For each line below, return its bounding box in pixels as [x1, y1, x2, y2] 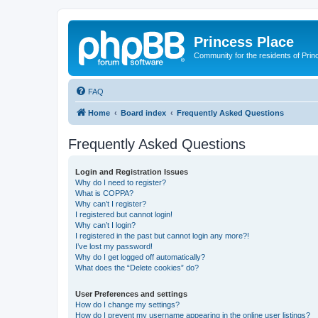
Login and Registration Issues [75, 167, 188, 176]
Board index [121, 108, 166, 117]
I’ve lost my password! [75, 241, 153, 251]
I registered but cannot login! [75, 209, 172, 219]
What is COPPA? [75, 188, 133, 197]
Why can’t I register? [75, 199, 146, 208]
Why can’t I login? [75, 220, 136, 229]
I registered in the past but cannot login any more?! [75, 231, 249, 240]
